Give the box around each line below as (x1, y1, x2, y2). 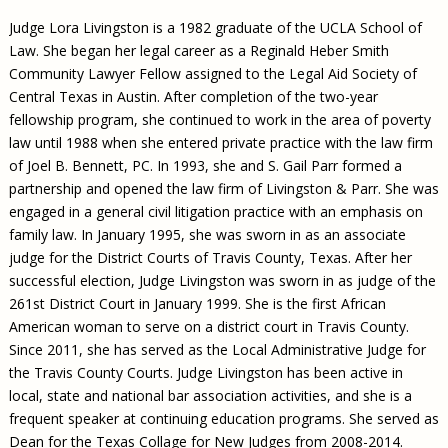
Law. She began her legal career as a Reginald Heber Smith (8, 41, 389, 61)
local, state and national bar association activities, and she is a (8, 386, 412, 406)
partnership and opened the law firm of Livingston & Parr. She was (8, 179, 439, 199)
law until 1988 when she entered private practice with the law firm (8, 133, 433, 153)
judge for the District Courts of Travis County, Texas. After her (8, 248, 412, 268)
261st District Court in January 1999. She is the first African (8, 294, 386, 314)
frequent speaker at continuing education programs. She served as (8, 409, 439, 429)
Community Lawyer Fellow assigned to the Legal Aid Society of (8, 64, 417, 84)
